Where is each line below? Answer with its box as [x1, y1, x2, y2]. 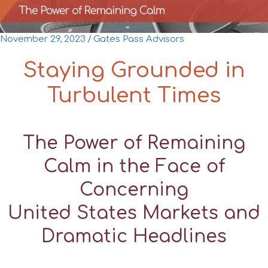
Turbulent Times [47, 84, 221, 108]
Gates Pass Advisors [93, 34, 184, 45]
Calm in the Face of [43, 156, 225, 176]
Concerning [80, 179, 188, 200]
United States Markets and [8, 203, 260, 223]
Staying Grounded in [23, 59, 245, 83]
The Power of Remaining [23, 133, 245, 153]
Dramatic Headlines [41, 226, 227, 246]
